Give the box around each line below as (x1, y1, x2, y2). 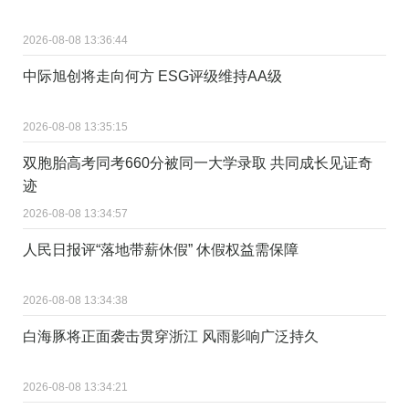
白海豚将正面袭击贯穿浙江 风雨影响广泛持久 (23, 328, 319, 344)
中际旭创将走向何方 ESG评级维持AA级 (23, 68, 282, 84)
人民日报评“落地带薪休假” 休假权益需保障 (23, 241, 299, 257)
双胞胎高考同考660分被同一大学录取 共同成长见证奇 (23, 154, 372, 171)
